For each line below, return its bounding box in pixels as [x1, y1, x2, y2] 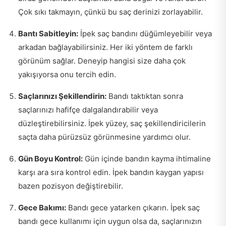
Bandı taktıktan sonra [106, 91, 183, 101]
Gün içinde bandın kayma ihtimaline [83, 153, 211, 163]
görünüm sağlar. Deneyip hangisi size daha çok [18, 55, 186, 66]
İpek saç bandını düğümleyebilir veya [78, 28, 212, 38]
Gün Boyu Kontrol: [18, 153, 83, 163]
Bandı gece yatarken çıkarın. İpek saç [66, 202, 200, 212]
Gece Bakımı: [18, 202, 66, 212]
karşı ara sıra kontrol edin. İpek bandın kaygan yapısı [18, 167, 204, 177]
